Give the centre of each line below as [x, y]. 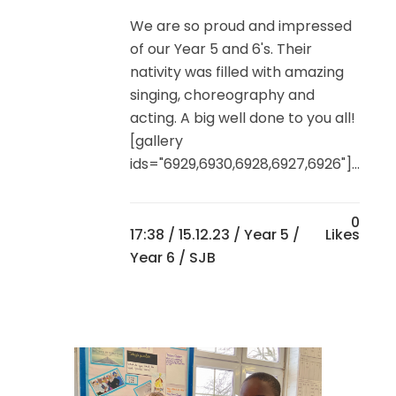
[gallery [156, 141]
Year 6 [152, 257]
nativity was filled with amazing [237, 72]
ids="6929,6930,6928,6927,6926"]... [245, 164]
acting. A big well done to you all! [243, 118]
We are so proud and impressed [241, 26]
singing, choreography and [222, 95]
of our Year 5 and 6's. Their [221, 49]
